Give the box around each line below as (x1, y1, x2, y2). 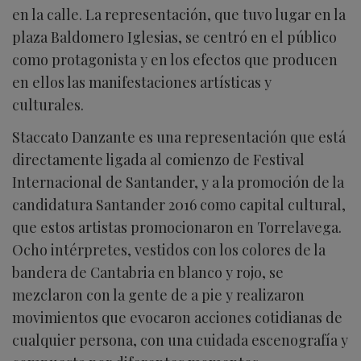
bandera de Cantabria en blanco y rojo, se (12, 263, 284, 283)
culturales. (12, 95, 87, 115)
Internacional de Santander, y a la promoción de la (12, 172, 344, 193)
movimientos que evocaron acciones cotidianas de (12, 308, 342, 328)
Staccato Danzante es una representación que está (12, 127, 346, 147)
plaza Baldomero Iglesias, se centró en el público (12, 27, 337, 48)
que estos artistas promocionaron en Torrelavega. (12, 218, 342, 238)
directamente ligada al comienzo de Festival (12, 150, 305, 170)
